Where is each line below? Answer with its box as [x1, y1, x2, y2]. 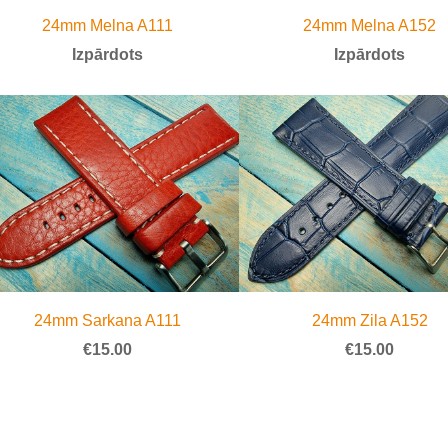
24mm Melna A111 [41, 16, 173, 34]
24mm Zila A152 [311, 311, 428, 329]
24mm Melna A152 [303, 16, 437, 34]
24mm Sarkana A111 [33, 311, 181, 329]
